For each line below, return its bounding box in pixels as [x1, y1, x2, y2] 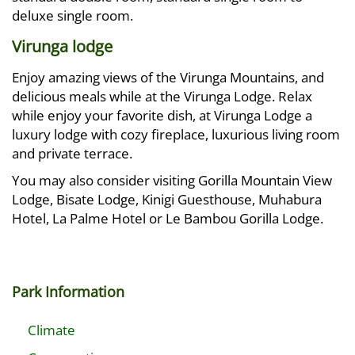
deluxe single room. [12, 6, 133, 25]
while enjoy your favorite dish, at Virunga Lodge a [12, 106, 312, 124]
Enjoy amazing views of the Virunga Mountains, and [12, 68, 324, 86]
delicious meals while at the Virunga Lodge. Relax [12, 87, 312, 105]
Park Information [12, 282, 124, 301]
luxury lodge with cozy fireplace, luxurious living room [12, 125, 340, 143]
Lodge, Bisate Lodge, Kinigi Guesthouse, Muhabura [12, 190, 322, 208]
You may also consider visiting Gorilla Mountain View [12, 171, 332, 189]
